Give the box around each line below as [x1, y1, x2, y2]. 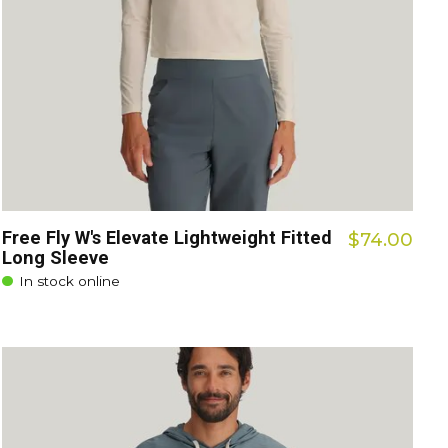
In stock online [19, 273, 121, 290]
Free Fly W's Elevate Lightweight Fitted [2, 226, 333, 248]
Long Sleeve [2, 246, 110, 268]
